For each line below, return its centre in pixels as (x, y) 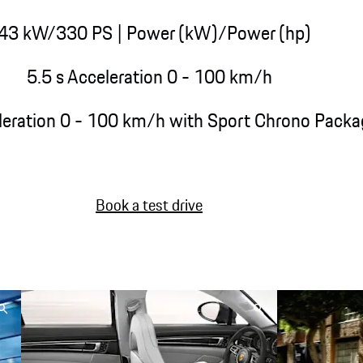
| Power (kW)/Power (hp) (212, 34)
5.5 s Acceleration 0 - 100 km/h (149, 77)
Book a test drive (149, 206)
